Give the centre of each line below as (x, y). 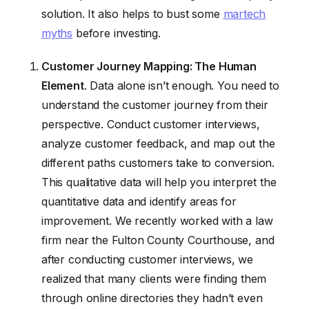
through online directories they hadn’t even (152, 298)
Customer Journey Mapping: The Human (149, 66)
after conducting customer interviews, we (147, 259)
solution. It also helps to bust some (132, 14)
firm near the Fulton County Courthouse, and (158, 240)
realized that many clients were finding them (154, 278)
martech (245, 14)
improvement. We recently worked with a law (157, 220)
